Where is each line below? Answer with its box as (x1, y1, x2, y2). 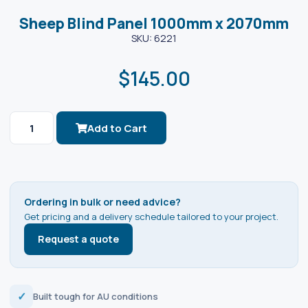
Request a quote (38, 232, 119, 245)
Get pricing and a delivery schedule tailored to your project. (24, 210, 278, 223)
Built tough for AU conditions (33, 289, 158, 302)
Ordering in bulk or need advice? (24, 195, 181, 208)
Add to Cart (87, 120, 147, 135)
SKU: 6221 (131, 32, 177, 45)
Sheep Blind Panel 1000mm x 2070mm (19, 14, 289, 33)
